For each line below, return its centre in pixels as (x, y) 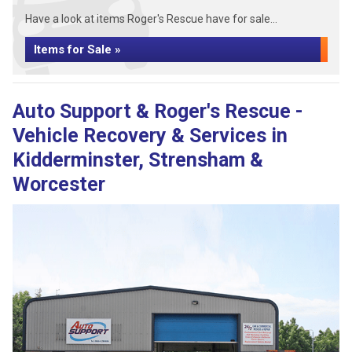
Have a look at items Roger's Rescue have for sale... (151, 19)
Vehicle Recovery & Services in (150, 136)
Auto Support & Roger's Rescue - (158, 111)
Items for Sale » (77, 49)
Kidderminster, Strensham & (138, 160)
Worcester (59, 184)
